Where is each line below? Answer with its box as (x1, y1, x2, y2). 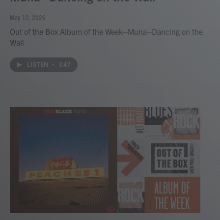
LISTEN (27, 61, 50, 68)
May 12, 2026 (10, 12, 46, 22)
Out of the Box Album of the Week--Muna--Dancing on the (10, 26, 203, 36)
